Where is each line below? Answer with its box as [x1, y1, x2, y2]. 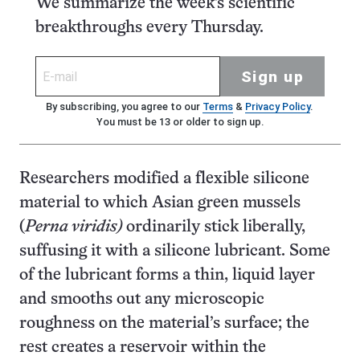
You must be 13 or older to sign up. [96, 116, 264, 128]
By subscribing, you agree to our [45, 100, 202, 112]
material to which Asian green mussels [19, 195, 301, 211]
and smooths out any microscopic [19, 292, 264, 307]
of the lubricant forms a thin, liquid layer [19, 268, 315, 283]
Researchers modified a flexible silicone [19, 171, 309, 186]
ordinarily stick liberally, [126, 219, 305, 235]
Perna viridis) [25, 219, 126, 235]
